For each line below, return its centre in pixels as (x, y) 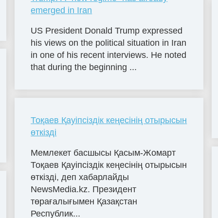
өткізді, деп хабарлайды (80, 177)
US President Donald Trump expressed (107, 30)
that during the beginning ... (84, 67)
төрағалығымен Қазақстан (84, 201)
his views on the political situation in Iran (109, 43)
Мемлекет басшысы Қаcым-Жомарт (103, 153)
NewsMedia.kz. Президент (84, 189)
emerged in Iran (62, 10)
